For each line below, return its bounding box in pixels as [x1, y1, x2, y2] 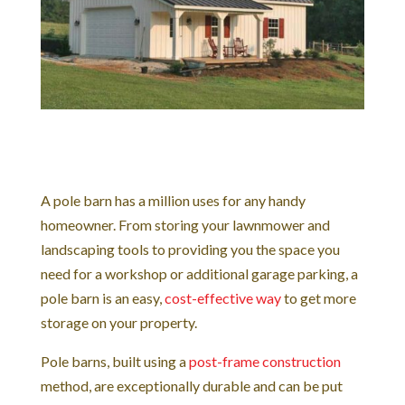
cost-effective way [164, 288, 281, 306]
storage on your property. [40, 313, 200, 331]
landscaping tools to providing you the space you [40, 240, 340, 258]
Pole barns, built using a [40, 352, 189, 370]
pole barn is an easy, [40, 288, 165, 306]
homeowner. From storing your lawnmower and [40, 215, 330, 233]
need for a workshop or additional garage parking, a [40, 264, 358, 282]
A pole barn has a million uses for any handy [40, 191, 306, 209]
